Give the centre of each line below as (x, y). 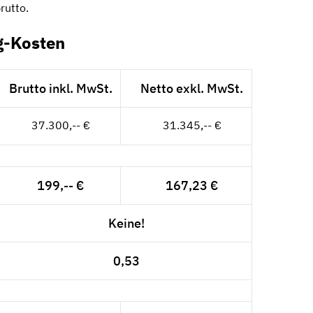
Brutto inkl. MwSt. (60, 88)
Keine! (126, 223)
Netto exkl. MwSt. (192, 88)
